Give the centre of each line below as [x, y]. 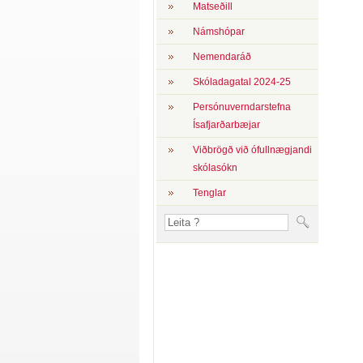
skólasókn [215, 168]
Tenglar [209, 193]
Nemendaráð [222, 57]
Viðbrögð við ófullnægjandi [252, 150]
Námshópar [219, 32]
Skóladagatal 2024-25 [242, 82]
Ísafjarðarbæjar [226, 125]
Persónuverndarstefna [242, 107]
